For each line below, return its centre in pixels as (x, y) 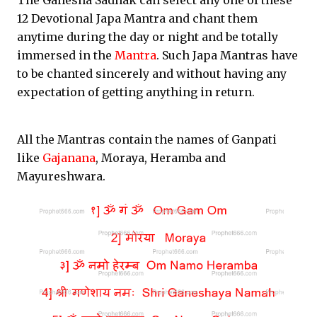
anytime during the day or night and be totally (148, 37)
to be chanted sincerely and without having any (152, 74)
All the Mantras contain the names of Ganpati (147, 139)
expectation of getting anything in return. (136, 92)
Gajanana (69, 158)
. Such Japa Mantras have (227, 55)
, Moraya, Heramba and (161, 158)
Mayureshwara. (61, 176)
